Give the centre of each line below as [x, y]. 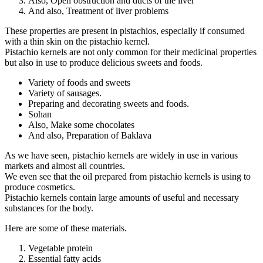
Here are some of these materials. [66, 228]
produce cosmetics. [40, 187]
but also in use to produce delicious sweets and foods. [104, 63]
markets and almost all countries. [65, 166]
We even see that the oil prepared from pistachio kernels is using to [128, 177]
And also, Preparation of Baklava [90, 136]
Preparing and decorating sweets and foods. [109, 104]
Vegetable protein [60, 248]
